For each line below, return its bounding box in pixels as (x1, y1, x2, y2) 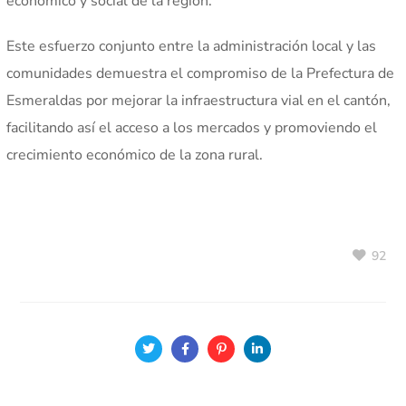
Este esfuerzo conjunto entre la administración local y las (6, 36, 377, 57)
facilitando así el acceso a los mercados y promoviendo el (6, 118, 378, 139)
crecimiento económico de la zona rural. (6, 145, 264, 166)
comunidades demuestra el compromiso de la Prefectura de (6, 63, 395, 84)
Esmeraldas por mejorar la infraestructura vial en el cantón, (6, 91, 391, 111)
